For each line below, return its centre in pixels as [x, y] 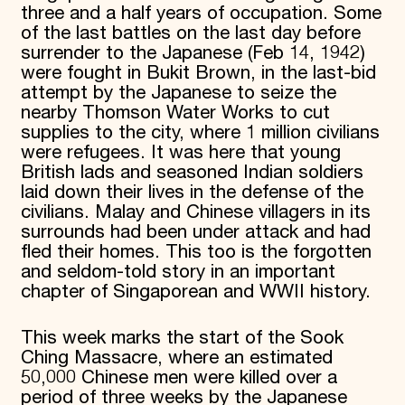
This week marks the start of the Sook [182, 338]
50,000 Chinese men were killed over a [179, 377]
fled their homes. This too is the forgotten [196, 252]
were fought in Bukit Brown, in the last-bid [198, 73]
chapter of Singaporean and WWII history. [195, 292]
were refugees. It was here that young [180, 152]
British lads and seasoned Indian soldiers [192, 172]
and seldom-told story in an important [178, 272]
